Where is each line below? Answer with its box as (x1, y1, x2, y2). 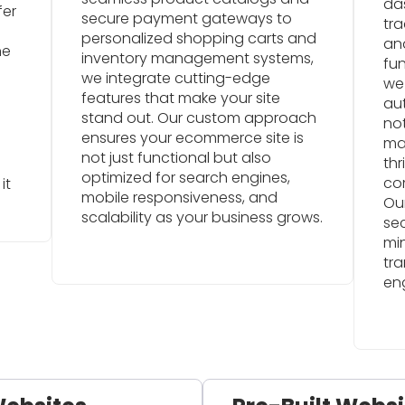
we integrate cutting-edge (81, 67, 271, 89)
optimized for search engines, (81, 166, 291, 188)
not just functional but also (81, 146, 272, 168)
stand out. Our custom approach (81, 107, 317, 128)
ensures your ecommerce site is (81, 127, 305, 148)
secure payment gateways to (81, 7, 293, 29)
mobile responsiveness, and (81, 186, 278, 208)
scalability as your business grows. (81, 206, 324, 228)
